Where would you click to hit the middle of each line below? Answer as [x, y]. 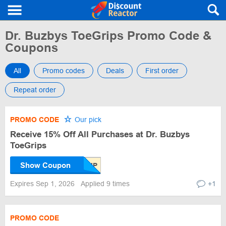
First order [162, 71]
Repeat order [35, 90]
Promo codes [64, 71]
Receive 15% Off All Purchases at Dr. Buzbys [100, 134]
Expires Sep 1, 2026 [43, 184]
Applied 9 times [105, 184]
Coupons [32, 48]
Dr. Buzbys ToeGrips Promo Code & [108, 36]
